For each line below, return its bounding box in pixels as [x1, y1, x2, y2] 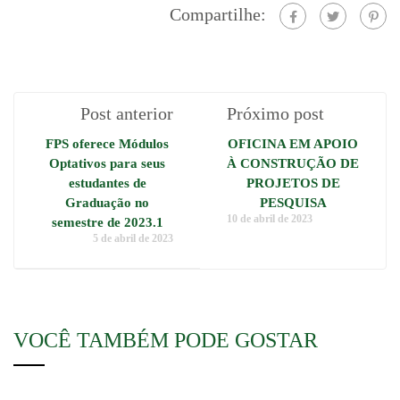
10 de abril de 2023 [227, 212, 312, 226]
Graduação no [65, 196, 149, 211]
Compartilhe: [170, 4, 266, 24]
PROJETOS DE [246, 176, 340, 191]
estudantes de [68, 176, 146, 191]
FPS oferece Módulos [46, 137, 169, 152]
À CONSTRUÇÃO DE [227, 156, 359, 171]
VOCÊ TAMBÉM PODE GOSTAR [13, 329, 318, 353]
